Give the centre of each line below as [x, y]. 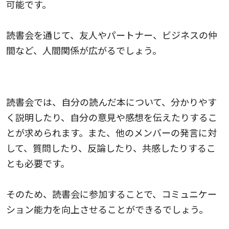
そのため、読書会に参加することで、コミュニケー [111, 193]
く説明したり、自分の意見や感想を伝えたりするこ [112, 117]
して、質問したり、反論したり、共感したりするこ [111, 147]
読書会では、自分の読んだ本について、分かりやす [111, 101]
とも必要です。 [38, 163]
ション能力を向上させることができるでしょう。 [107, 209]
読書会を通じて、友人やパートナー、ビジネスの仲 [112, 35]
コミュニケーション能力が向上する [80, 78]
